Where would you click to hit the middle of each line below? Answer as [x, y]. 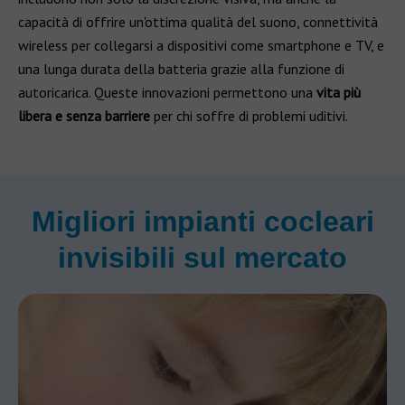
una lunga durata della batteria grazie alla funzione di [181, 69]
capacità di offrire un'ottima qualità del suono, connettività [198, 22]
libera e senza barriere [84, 116]
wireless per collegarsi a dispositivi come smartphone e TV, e [201, 45]
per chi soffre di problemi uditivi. [249, 116]
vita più [337, 92]
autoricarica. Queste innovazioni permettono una [165, 92]
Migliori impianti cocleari [202, 221]
